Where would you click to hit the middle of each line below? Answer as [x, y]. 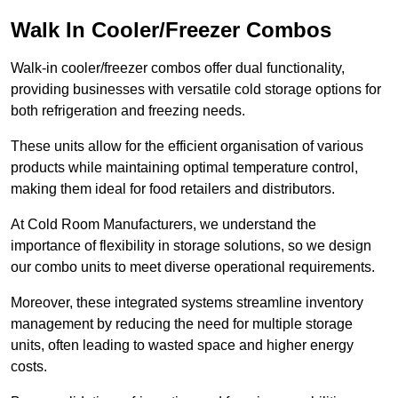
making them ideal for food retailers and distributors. [173, 189]
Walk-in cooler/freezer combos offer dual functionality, [178, 68]
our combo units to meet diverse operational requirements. [193, 267]
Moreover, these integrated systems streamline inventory [187, 303]
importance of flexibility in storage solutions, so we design [191, 246]
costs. [29, 367]
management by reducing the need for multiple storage [182, 324]
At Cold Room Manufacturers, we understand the [163, 225]
